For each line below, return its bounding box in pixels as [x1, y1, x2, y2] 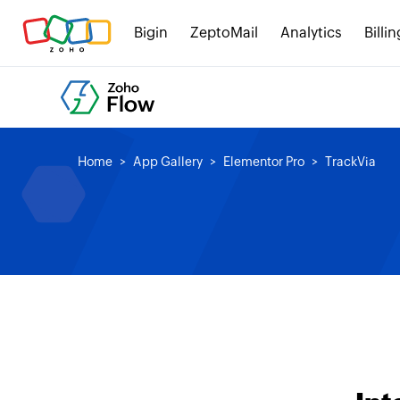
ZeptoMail [190, 24, 258, 41]
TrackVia [325, 154, 376, 169]
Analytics [280, 24, 342, 41]
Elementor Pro [223, 154, 304, 169]
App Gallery [133, 154, 203, 169]
